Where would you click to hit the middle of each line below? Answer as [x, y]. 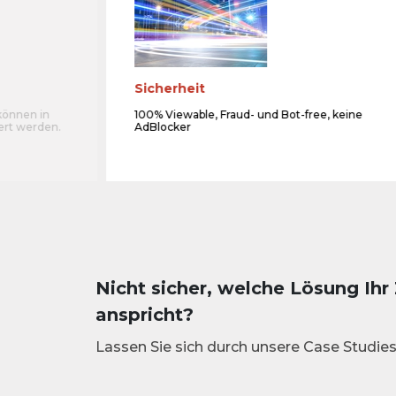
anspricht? [145, 315]
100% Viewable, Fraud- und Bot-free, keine [249, 115]
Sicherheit [170, 89]
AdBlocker [163, 127]
